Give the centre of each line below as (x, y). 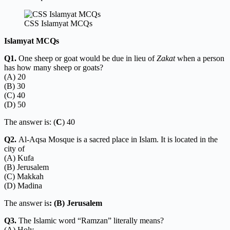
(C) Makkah (24, 176)
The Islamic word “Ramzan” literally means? (90, 220)
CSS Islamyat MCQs (58, 23)
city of (14, 148)
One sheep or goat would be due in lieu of (87, 58)
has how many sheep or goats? (54, 67)
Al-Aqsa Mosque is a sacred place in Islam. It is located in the (117, 139)
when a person (200, 58)
